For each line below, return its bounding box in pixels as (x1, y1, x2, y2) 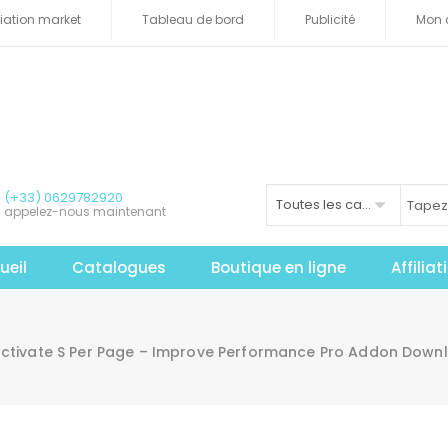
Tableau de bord (142, 11, 244, 28)
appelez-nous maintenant (4, 202, 166, 220)
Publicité (305, 11, 355, 28)
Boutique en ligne (211, 256, 347, 278)
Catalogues (72, 256, 167, 278)
